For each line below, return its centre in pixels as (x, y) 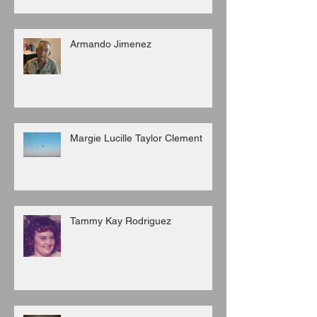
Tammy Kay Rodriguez (121, 221)
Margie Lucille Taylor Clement (136, 138)
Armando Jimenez (111, 44)
